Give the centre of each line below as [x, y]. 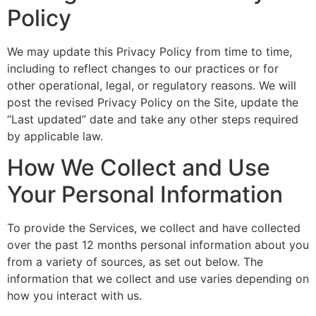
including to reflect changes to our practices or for [143, 68]
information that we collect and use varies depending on [158, 279]
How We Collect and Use [139, 168]
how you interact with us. [74, 296]
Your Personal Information [145, 195]
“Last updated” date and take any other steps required [153, 119]
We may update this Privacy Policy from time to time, [150, 51]
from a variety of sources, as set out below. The [135, 262]
